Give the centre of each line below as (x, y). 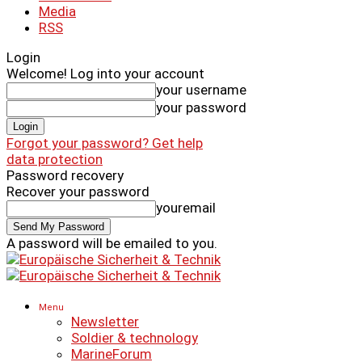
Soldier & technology (135, 338)
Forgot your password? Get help (105, 143)
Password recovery (65, 175)
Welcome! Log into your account (105, 74)
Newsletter (105, 322)
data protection (55, 159)
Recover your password (78, 192)
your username (201, 90)
